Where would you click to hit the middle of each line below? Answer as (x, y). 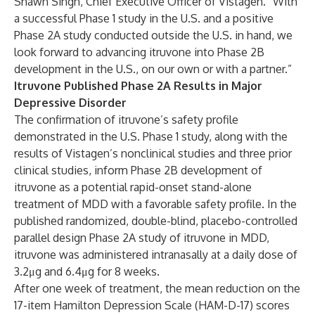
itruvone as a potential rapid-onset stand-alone (133, 187)
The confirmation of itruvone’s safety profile (126, 120)
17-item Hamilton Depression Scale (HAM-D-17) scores (152, 305)
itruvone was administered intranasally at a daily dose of (156, 255)
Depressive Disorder (70, 103)
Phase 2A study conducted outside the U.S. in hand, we (153, 35)
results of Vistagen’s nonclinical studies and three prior (153, 153)
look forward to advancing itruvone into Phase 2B (139, 52)
